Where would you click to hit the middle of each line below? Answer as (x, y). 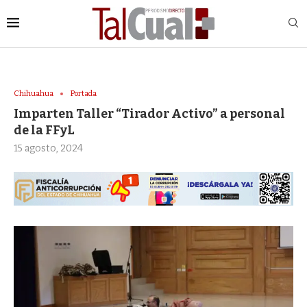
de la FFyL (44, 131)
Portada (84, 94)
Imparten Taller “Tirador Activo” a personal (149, 114)
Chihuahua (34, 94)
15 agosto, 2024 (48, 149)
